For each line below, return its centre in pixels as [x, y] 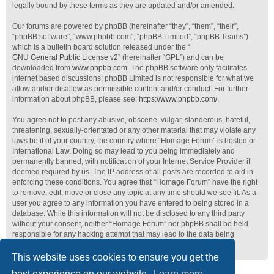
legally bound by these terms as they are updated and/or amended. [123, 6]
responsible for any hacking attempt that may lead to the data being [123, 234]
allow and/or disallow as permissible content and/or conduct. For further [130, 89]
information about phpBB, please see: [76, 99]
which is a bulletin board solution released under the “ [101, 47]
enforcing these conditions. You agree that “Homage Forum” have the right [135, 182]
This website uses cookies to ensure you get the [116, 257]
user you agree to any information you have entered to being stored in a [131, 203]
